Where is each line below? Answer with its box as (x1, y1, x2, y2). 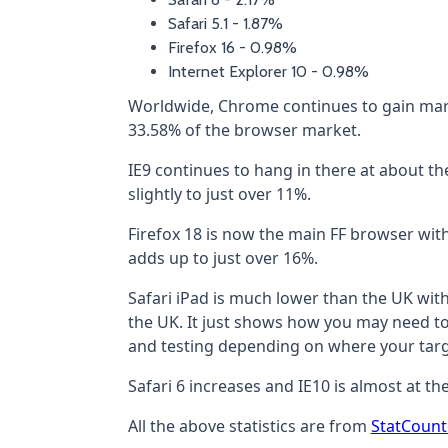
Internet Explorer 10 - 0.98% (167, 62, 369, 82)
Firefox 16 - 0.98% (167, 38, 297, 58)
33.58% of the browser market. (127, 119, 361, 142)
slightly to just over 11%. (127, 183, 311, 206)
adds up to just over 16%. (127, 247, 318, 270)
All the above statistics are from (127, 415, 371, 438)
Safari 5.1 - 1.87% (167, 14, 283, 34)
